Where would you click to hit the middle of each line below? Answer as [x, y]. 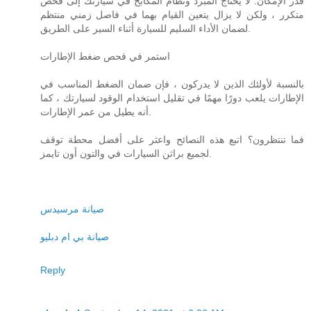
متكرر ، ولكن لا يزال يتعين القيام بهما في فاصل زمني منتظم [172, 14]
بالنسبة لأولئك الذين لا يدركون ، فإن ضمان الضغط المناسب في [172, 84]
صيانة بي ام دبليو [75, 236]
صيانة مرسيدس [72, 209]
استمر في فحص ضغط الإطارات [105, 56]
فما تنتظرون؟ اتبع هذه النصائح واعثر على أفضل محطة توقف [172, 139]
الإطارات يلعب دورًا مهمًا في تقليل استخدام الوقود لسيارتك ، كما [172, 98]
